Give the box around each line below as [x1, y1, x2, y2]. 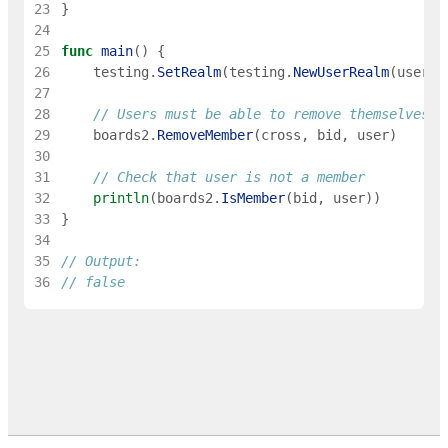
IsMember [220, 190, 285, 207]
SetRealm [156, 64, 221, 81]
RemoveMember [156, 127, 253, 144]
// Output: [60, 253, 141, 270]
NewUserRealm [292, 64, 389, 81]
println [92, 190, 149, 207]
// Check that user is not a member [92, 169, 365, 186]
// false [60, 274, 125, 291]
